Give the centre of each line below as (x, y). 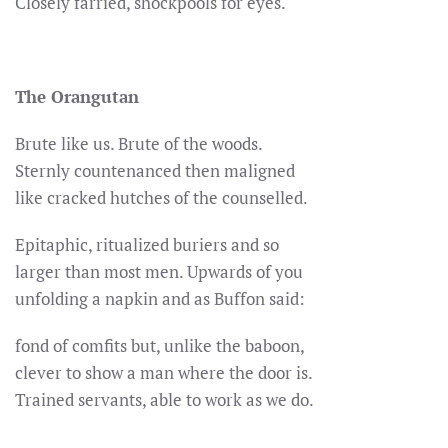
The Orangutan (77, 96)
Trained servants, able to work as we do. (164, 399)
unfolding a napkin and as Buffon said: (160, 298)
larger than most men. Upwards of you (159, 271)
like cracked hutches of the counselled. (161, 197)
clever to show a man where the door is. (164, 372)
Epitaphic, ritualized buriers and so (147, 244)
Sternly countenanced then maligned (155, 170)
